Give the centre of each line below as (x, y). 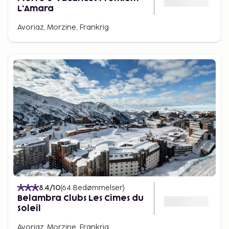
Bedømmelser (98, 188)
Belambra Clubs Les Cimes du (81, 198)
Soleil (29, 208)
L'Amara (36, 8)
